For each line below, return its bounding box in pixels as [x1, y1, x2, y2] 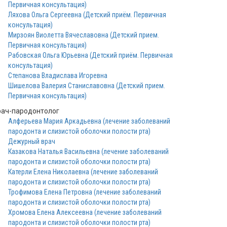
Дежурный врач [8, 137, 55, 145]
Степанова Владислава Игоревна [8, 71, 107, 80]
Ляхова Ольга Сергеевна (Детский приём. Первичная [8, 11, 166, 19]
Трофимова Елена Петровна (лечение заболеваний [8, 188, 161, 196]
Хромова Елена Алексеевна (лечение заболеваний [8, 208, 162, 216]
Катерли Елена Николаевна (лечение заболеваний [8, 168, 158, 176]
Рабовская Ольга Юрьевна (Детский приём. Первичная [8, 51, 173, 59]
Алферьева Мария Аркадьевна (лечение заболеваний [8, 117, 170, 125]
